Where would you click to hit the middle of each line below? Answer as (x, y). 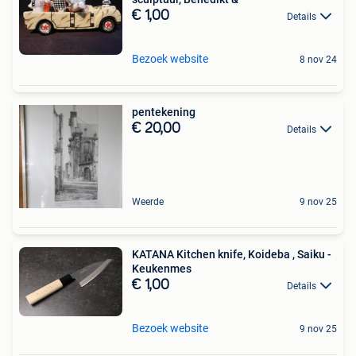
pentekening (164, 112)
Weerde (148, 202)
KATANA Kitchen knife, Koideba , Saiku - (190, 255)
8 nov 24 (318, 60)
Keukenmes (162, 269)
